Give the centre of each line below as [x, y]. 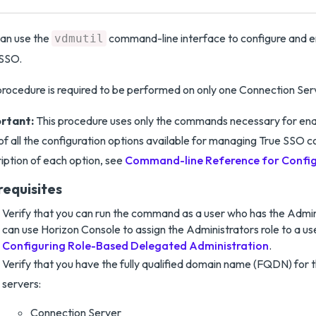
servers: [22, 284]
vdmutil [79, 38]
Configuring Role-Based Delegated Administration [135, 245]
